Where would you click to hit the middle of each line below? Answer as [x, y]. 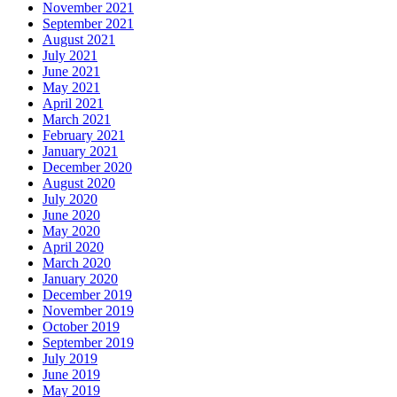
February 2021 [84, 136]
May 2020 [71, 231]
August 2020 [79, 183]
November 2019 [88, 311]
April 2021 [73, 104]
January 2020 [80, 279]
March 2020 [77, 263]
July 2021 [70, 56]
